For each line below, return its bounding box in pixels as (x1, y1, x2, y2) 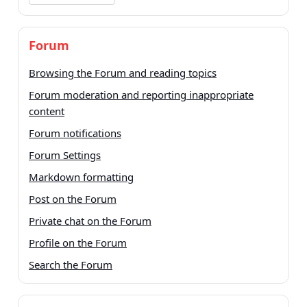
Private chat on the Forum (29, 214, 151, 228)
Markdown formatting (29, 170, 134, 184)
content (29, 104, 64, 119)
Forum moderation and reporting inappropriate (29, 88, 254, 102)
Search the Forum (29, 258, 112, 272)
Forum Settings (29, 148, 101, 162)
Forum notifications (29, 126, 121, 140)
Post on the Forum (29, 192, 116, 206)
